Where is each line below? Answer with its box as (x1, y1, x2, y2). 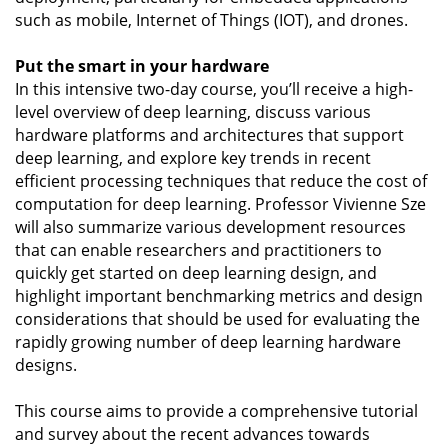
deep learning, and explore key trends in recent (15, 147, 371, 170)
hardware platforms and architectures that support (15, 124, 404, 147)
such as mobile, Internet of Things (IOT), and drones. (15, 9, 408, 32)
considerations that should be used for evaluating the (15, 308, 420, 331)
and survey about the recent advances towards (15, 423, 370, 446)
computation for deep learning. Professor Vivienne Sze (15, 193, 426, 216)
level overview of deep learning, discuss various (15, 101, 371, 124)
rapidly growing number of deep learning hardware (15, 331, 401, 354)
